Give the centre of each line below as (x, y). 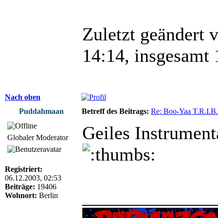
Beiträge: (20, 186)
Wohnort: (21, 195)
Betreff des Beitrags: (115, 111)
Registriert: (24, 169)
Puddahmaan (41, 111)
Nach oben (23, 97)
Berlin (47, 195)
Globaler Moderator (38, 137)
